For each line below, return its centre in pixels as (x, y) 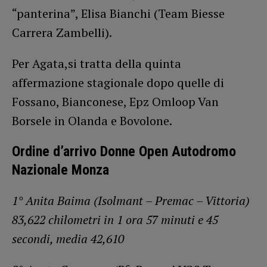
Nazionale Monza (60, 170)
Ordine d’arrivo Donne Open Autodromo (124, 151)
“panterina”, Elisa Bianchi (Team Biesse (118, 13)
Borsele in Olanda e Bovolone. (92, 120)
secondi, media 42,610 (68, 238)
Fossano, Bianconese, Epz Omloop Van (115, 101)
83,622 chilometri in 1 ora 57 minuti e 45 (115, 219)
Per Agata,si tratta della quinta (97, 63)
